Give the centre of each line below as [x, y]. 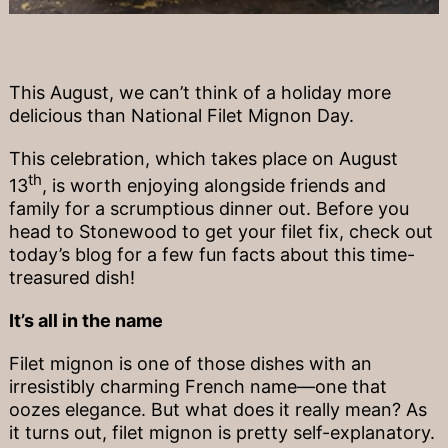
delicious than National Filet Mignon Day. [181, 116]
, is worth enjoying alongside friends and [213, 186]
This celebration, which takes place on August [203, 159]
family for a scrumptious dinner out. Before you [208, 209]
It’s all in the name [85, 321]
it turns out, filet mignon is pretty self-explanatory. [221, 433]
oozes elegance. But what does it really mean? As [217, 410]
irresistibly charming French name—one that [197, 387]
